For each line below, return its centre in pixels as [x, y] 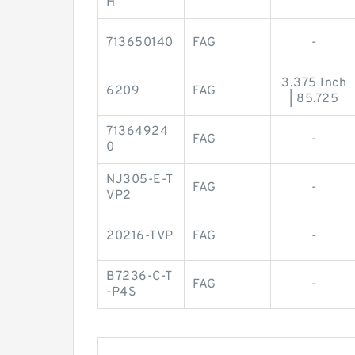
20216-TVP [140, 236]
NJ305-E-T [140, 179]
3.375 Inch [314, 83]
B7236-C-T [139, 276]
